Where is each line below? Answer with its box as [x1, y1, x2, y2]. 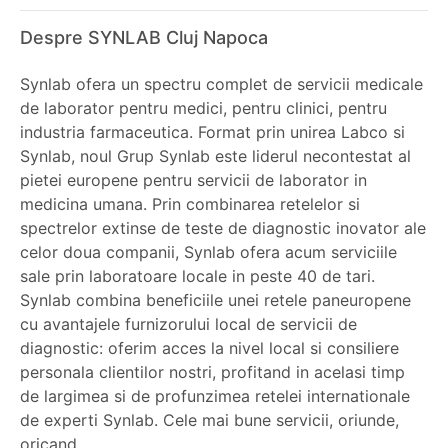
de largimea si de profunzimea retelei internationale [20, 386, 410, 406]
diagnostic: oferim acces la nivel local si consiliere [20, 338, 399, 358]
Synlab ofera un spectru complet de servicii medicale [20, 74, 423, 94]
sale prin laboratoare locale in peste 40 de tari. [20, 266, 375, 286]
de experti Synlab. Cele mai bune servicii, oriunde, [20, 410, 399, 430]
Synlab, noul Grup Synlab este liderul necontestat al [20, 146, 411, 166]
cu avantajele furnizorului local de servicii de [20, 314, 357, 334]
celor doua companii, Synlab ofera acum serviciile [20, 242, 397, 262]
